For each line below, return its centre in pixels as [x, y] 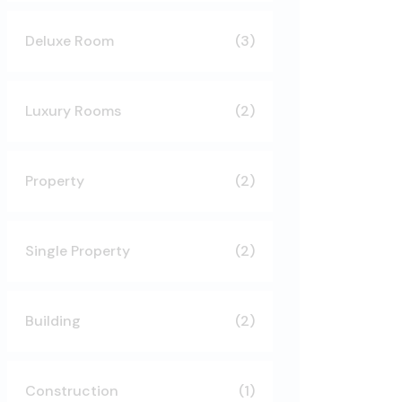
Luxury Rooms [73, 110]
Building [53, 320]
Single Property [78, 250]
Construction [72, 390]
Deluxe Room [70, 40]
